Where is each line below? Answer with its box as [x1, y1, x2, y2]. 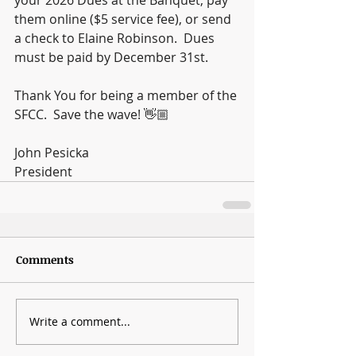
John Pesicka [14, 143, 89, 161]
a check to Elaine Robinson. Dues [14, 29, 218, 47]
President [14, 162, 72, 180]
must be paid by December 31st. [14, 48, 208, 66]
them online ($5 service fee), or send [14, 10, 234, 28]
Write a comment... [29, 314, 130, 330]
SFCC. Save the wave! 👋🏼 [14, 105, 169, 123]
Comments [16, 251, 74, 267]
